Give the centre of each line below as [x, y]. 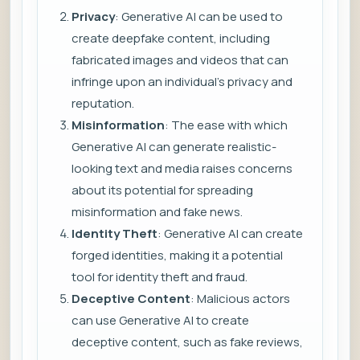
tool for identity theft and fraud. [160, 277]
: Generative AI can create [230, 234]
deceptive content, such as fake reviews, [187, 342]
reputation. [103, 104]
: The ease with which [226, 125]
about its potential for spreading [162, 190]
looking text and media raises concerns [182, 169]
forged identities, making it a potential [177, 256]
